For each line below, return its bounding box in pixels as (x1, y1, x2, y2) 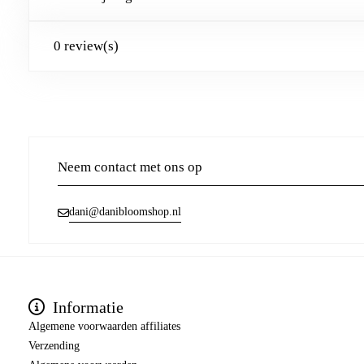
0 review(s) (54, 38, 119, 54)
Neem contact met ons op (58, 159, 202, 175)
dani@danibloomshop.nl (69, 206, 181, 219)
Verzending (28, 340, 80, 353)
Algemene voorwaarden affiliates (28, 320, 180, 333)
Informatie (49, 298, 123, 317)
